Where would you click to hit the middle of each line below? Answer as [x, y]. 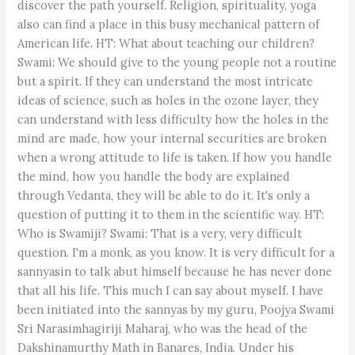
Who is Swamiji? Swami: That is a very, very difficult [160, 233]
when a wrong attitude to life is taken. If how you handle [175, 157]
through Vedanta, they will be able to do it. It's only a [164, 195]
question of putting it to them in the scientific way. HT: [171, 214]
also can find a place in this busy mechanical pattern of [169, 24]
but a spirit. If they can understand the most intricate [166, 81]
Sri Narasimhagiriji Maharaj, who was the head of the [163, 328]
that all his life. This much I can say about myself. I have [171, 290]
